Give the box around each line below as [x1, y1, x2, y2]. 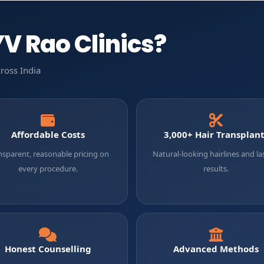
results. [203, 163, 229, 174]
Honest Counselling [4, 242, 91, 255]
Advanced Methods [173, 242, 259, 255]
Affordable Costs [11, 128, 85, 140]
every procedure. [18, 163, 78, 174]
